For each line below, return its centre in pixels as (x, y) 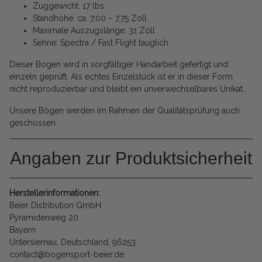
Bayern (23, 230)
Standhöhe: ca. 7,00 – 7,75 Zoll (90, 18)
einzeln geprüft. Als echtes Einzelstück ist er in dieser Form (121, 77)
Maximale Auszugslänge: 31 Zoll (94, 31)
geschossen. (33, 123)
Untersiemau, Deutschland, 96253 (73, 242)
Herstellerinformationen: (55, 193)
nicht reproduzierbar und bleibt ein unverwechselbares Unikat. (127, 89)
